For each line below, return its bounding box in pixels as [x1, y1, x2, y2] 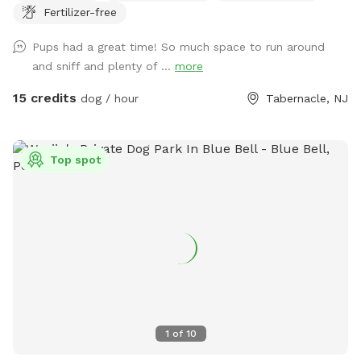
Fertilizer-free [44, 5, 117, 19]
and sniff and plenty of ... [32, 59, 175, 73]
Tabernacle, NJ [266, 91, 348, 105]
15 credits [13, 89, 77, 106]
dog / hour [77, 91, 139, 105]
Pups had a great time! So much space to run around [32, 39, 325, 53]
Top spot [50, 152, 101, 166]
